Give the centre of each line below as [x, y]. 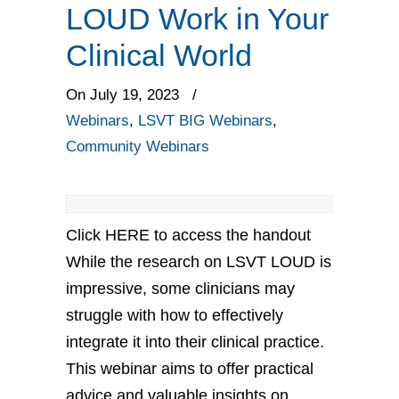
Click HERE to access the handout [188, 235]
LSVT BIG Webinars [205, 120]
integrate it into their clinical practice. [195, 342]
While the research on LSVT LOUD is [199, 261]
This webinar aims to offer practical [190, 368]
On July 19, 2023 [125, 94]
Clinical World [159, 55]
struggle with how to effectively [175, 315]
